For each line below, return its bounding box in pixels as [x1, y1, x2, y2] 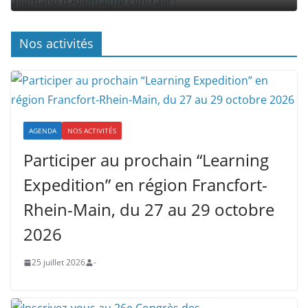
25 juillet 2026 [32, 256, 85, 268]
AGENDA [29, 126, 56, 135]
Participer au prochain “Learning [23, 148, 269, 171]
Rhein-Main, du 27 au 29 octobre [23, 198, 274, 221]
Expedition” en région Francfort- [23, 173, 267, 196]
